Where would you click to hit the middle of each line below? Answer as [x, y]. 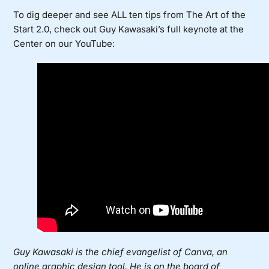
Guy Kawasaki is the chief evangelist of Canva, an [121, 252]
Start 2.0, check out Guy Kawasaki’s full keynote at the [129, 29]
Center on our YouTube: [64, 44]
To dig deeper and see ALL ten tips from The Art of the [130, 15]
